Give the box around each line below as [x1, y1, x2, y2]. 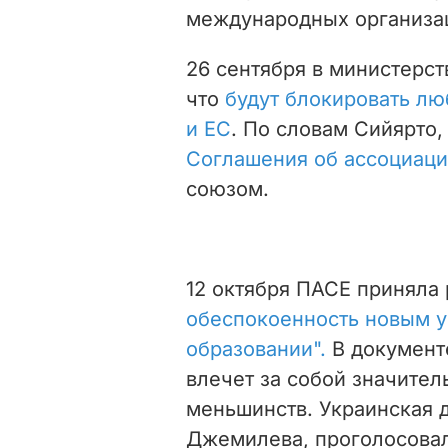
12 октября [186, 276, 296, 301]
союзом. [186, 176, 269, 201]
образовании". [186, 336, 326, 361]
